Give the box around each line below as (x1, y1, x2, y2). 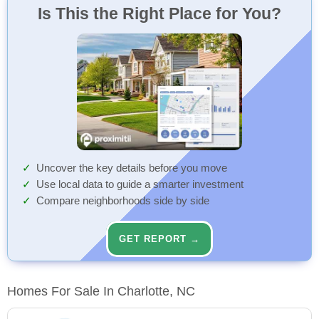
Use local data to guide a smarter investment (36, 179, 244, 191)
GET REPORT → (119, 234, 200, 245)
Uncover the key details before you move (36, 162, 227, 174)
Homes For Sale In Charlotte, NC (7, 284, 195, 299)
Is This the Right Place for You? (38, 4, 281, 23)
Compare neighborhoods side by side (36, 195, 209, 207)
